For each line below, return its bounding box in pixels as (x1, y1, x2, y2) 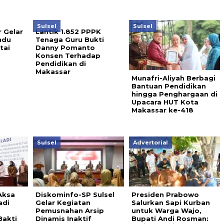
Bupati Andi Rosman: (131, 214, 208, 222)
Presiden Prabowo (131, 190, 199, 198)
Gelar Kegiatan (35, 198, 90, 206)
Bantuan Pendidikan (131, 81, 206, 90)
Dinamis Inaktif (35, 214, 91, 222)
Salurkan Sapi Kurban (131, 198, 210, 206)
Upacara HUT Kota (131, 97, 198, 106)
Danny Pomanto (35, 43, 95, 51)
